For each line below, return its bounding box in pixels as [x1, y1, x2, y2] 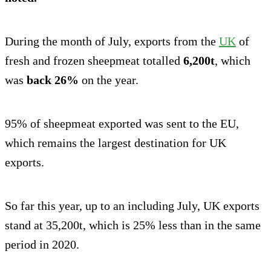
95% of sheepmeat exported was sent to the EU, [5, 117, 239, 131]
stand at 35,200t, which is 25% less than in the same [5, 218, 261, 232]
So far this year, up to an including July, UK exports [5, 199, 260, 213]
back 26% [27, 73, 79, 87]
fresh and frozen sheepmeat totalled [5, 54, 183, 68]
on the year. [79, 73, 139, 87]
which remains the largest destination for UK [5, 136, 226, 150]
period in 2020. [5, 238, 79, 252]
